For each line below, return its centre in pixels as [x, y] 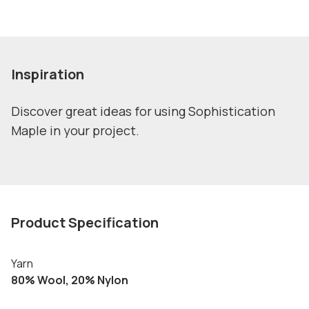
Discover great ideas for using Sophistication [143, 111]
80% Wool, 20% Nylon [70, 280]
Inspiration [48, 74]
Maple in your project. [75, 130]
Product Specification [85, 222]
